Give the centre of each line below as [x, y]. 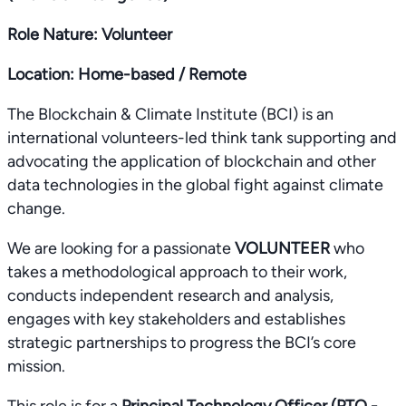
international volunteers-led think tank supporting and [202, 138]
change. [36, 208]
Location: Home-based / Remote [127, 74]
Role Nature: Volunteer [90, 34]
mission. [36, 366]
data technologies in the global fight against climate [195, 185]
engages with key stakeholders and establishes [176, 319]
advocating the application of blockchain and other [192, 161]
